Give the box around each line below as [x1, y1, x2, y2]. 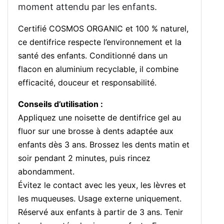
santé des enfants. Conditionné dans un [18, 50, 167, 61]
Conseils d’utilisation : [18, 99, 103, 109]
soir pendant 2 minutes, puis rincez [18, 153, 150, 163]
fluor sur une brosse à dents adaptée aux [18, 126, 173, 136]
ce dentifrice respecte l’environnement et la [18, 37, 181, 47]
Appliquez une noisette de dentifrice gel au [18, 112, 181, 123]
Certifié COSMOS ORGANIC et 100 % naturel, [18, 23, 188, 34]
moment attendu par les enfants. [18, 1, 157, 12]
